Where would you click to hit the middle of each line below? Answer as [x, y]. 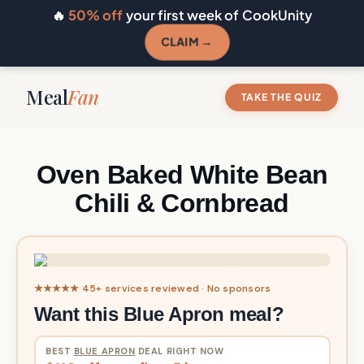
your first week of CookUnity [218, 15]
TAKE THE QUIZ [281, 97]
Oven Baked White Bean [182, 175]
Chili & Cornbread [182, 203]
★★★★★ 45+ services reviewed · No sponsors [152, 288]
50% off [95, 15]
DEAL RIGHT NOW [180, 351]
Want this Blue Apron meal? [159, 314]
